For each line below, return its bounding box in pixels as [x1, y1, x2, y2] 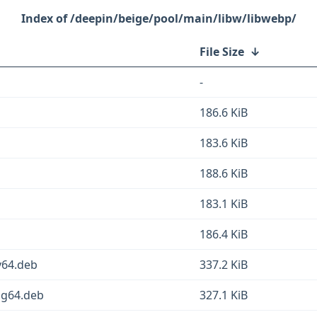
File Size [200, 44, 244, 59]
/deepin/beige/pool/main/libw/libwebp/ [69, 11, 296, 26]
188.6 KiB [200, 166, 248, 181]
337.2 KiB [200, 257, 248, 272]
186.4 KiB [200, 226, 248, 242]
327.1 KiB [200, 287, 248, 303]
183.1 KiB [200, 196, 248, 212]
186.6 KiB [200, 105, 248, 120]
